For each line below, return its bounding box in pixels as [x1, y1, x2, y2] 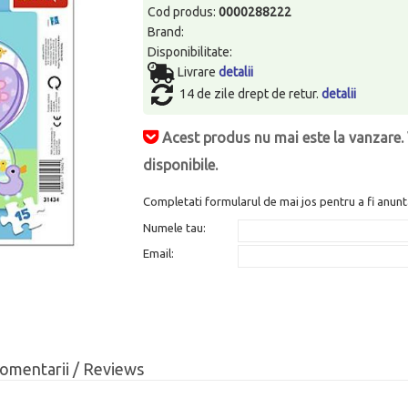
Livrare [178, 64, 219, 79]
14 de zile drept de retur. [179, 86, 322, 101]
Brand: [148, 24, 185, 39]
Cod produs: [148, 4, 219, 19]
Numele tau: [143, 220, 207, 234]
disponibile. [143, 156, 219, 173]
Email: [143, 246, 175, 260]
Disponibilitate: [148, 44, 233, 59]
